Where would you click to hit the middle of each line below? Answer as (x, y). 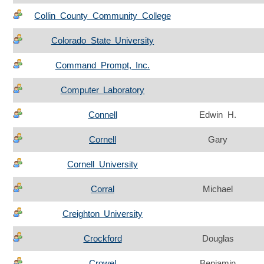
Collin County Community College (103, 16)
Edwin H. (218, 115)
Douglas (218, 239)
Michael (218, 189)
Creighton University (103, 214)
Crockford (103, 239)
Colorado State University (103, 41)
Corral (103, 189)
